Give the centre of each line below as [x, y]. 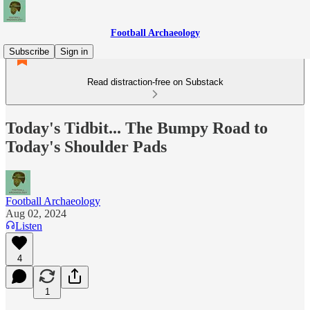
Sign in [74, 52]
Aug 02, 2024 [36, 213]
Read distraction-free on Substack [155, 82]
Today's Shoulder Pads [86, 146]
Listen [29, 226]
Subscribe [29, 52]
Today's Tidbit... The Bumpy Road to [137, 128]
